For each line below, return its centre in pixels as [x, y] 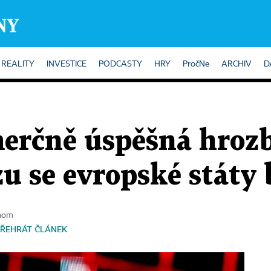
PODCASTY [120, 64]
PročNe [196, 64]
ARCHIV [237, 64]
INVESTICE [67, 64]
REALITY [18, 64]
